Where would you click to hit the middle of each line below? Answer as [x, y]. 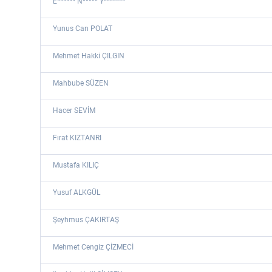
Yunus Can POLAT [83, 29]
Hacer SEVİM [74, 110]
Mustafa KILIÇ [76, 165]
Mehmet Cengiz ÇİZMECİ [93, 247]
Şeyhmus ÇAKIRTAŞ [86, 220]
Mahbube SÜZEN [81, 83]
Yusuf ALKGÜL [76, 192]
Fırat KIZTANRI [77, 138]
